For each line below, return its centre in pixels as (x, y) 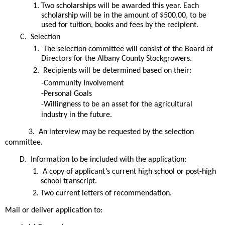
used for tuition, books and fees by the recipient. (120, 25)
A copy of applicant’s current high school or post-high (128, 172)
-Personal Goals (67, 94)
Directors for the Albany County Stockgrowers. (119, 59)
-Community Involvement (82, 84)
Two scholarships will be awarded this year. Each (120, 6)
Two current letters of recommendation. (107, 193)
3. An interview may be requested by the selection (111, 132)
